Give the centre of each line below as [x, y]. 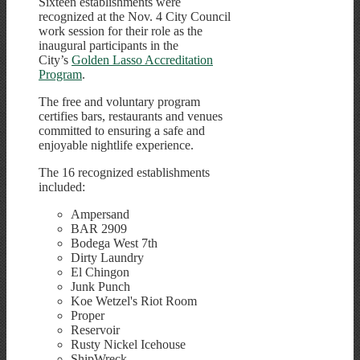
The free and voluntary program [119, 101]
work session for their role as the [121, 31]
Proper [88, 315]
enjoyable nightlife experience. [116, 145]
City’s [55, 59]
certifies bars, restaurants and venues [131, 116]
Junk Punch [100, 286]
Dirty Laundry [107, 257]
